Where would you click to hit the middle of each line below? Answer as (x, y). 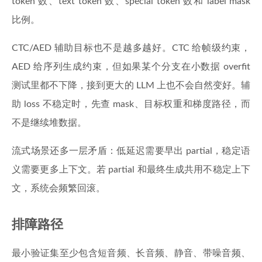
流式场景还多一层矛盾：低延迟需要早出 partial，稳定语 (131, 151)
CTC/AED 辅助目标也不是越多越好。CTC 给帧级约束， (131, 48)
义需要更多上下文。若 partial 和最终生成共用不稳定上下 (131, 170)
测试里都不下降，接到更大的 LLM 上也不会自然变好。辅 (131, 85)
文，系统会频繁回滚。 (58, 188)
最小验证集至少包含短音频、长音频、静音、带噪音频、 (131, 253)
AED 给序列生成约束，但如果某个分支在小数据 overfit (131, 67)
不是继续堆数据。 (49, 123)
